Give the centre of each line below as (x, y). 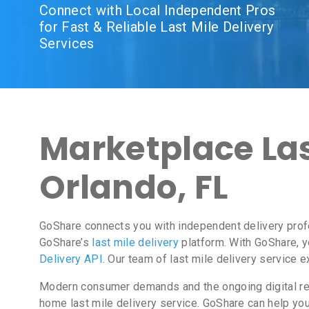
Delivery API (71, 259)
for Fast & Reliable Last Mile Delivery (157, 27)
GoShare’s (66, 242)
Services (67, 43)
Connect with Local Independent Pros (158, 10)
